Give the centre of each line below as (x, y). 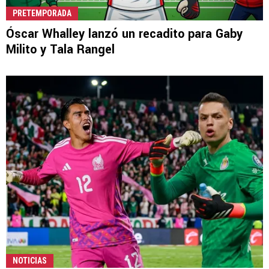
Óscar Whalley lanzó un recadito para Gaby (124, 34)
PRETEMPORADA (42, 13)
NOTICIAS (30, 261)
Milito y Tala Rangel (60, 49)
